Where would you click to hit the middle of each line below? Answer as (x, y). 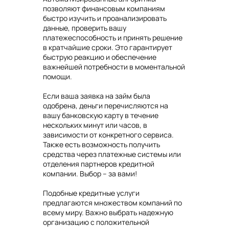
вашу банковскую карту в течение (101, 116)
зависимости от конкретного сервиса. (108, 135)
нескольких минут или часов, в (95, 125)
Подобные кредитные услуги (91, 193)
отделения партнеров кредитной (99, 164)
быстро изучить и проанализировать (105, 18)
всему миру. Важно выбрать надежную (108, 213)
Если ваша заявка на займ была (97, 96)
